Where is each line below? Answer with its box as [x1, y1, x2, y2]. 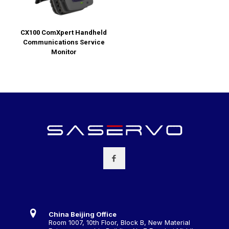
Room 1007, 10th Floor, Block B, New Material [49, 218, 190, 226]
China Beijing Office [49, 210, 117, 218]
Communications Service [22, 38, 105, 47]
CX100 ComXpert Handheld [20, 29, 107, 37]
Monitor [51, 48, 77, 56]
